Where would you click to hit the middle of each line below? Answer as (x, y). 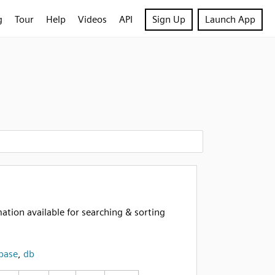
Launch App (230, 19)
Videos (92, 19)
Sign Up (169, 19)
